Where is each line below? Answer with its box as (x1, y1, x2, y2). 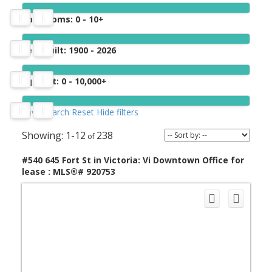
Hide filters (96, 106, 138, 118)
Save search (21, 106, 69, 118)
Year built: (21, 44, 69, 56)
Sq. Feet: (21, 75, 61, 87)
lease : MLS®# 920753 (21, 165, 115, 177)
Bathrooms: (21, 13, 75, 25)
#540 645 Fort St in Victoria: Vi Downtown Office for (21, 154, 244, 166)
